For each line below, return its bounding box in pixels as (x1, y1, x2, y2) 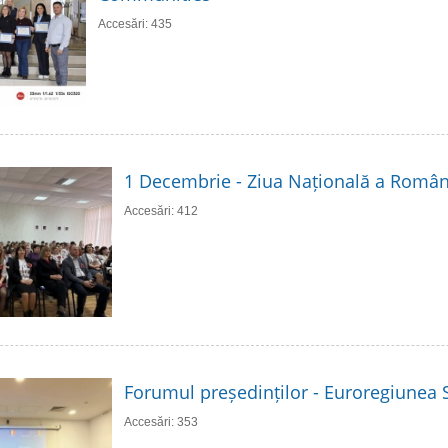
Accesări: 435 (97, 16, 172, 31)
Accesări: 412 (124, 203, 198, 218)
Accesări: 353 (124, 414, 198, 429)
